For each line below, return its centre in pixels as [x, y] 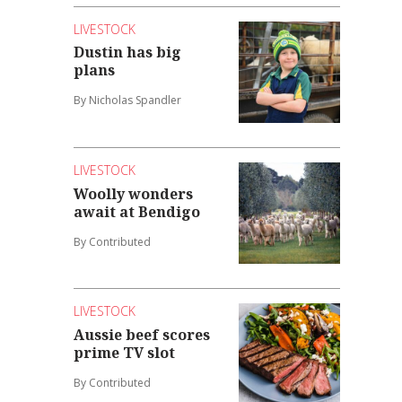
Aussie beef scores [142, 334]
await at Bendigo [137, 211]
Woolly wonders [134, 193]
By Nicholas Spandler [128, 100]
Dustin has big [128, 52]
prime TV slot [125, 352]
